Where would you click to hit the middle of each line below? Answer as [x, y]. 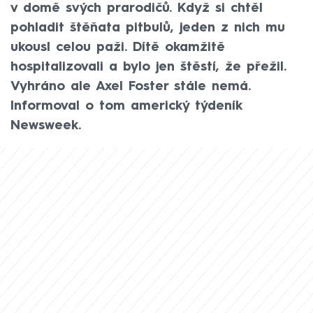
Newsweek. [46, 125]
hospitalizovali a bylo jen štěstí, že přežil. [148, 67]
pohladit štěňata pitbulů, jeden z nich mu [148, 28]
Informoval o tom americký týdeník [126, 106]
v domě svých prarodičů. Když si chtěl [137, 8]
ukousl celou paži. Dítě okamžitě [118, 47]
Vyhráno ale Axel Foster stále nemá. [131, 86]
